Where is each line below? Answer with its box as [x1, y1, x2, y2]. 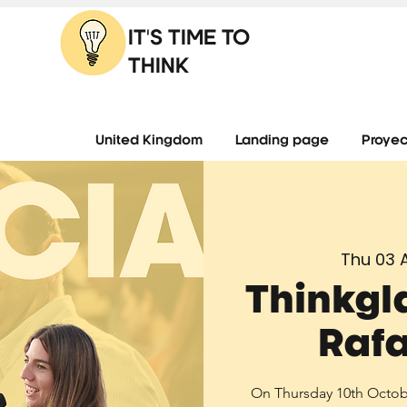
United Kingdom [95, 134, 203, 148]
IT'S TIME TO [128, 29, 250, 50]
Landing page [235, 134, 329, 148]
